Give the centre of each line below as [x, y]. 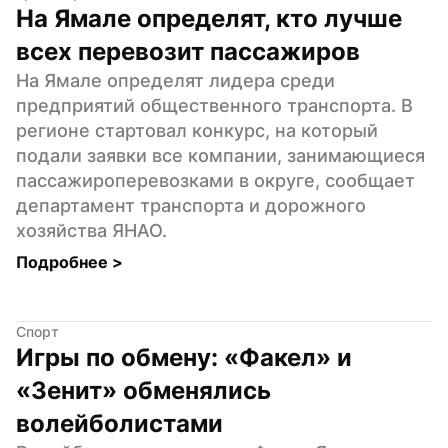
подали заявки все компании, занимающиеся [220, 155]
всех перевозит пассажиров [188, 51]
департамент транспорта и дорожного [191, 205]
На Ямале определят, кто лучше [209, 18]
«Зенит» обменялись [143, 390]
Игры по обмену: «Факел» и [184, 357]
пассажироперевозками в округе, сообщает [215, 180]
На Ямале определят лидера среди [175, 80]
